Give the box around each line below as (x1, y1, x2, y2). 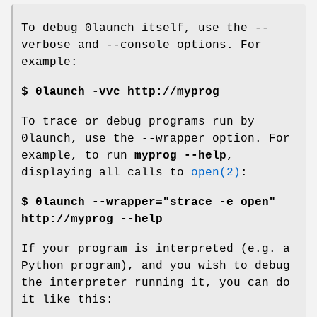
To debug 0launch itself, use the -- (21, 21, 269, 35)
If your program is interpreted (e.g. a (21, 242, 290, 255)
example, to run (21, 149, 134, 162)
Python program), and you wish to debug (21, 259, 290, 272)
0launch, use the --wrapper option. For (21, 132, 290, 145)
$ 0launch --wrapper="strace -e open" (21, 195, 276, 209)
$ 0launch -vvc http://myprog (21, 85, 219, 98)
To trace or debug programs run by (21, 115, 255, 128)
